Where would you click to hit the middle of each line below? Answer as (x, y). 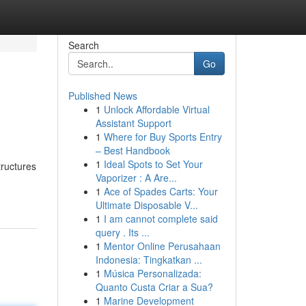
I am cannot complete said (161, 219)
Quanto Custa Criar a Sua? (154, 287)
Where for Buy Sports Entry (163, 137)
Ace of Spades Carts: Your (161, 191)
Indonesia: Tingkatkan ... (149, 260)
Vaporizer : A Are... (136, 178)
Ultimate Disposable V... (147, 205)
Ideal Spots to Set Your (153, 164)
